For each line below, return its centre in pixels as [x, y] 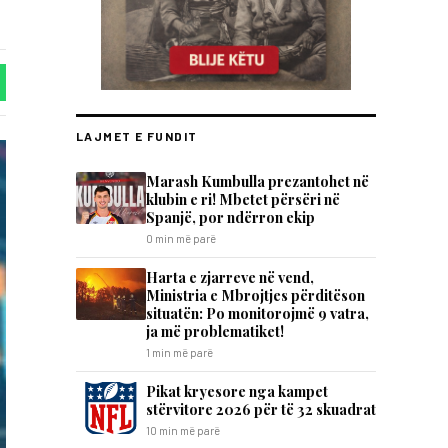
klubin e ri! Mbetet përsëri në [243, 199]
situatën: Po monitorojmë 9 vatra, [257, 313]
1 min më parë [179, 352]
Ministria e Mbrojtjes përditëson [255, 295]
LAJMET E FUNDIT [137, 136]
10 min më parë [183, 430]
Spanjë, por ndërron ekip [230, 217]
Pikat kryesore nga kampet [237, 391]
